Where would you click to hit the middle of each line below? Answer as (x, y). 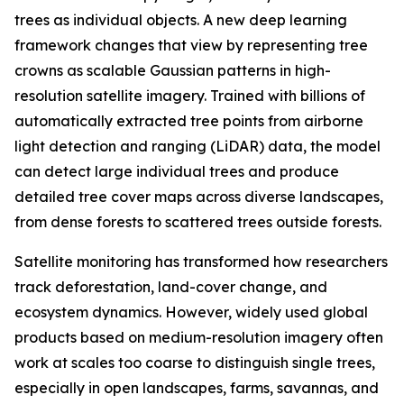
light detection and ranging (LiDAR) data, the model (197, 146)
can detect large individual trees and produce (177, 171)
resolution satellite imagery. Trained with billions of (190, 96)
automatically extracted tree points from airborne (189, 121)
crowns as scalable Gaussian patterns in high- (173, 70)
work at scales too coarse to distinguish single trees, (195, 363)
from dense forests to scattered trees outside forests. (198, 222)
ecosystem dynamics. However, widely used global (191, 312)
